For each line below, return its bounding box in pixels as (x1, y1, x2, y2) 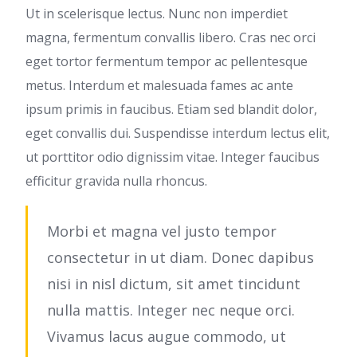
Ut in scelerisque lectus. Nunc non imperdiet (25, 5, 288, 23)
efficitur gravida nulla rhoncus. (25, 172, 207, 190)
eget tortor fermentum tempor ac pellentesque (25, 53, 308, 71)
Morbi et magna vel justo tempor (47, 222, 277, 241)
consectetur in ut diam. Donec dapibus (47, 248, 314, 268)
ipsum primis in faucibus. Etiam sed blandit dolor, (25, 100, 317, 119)
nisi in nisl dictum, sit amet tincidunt (47, 274, 300, 294)
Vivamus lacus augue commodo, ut (47, 327, 286, 347)
